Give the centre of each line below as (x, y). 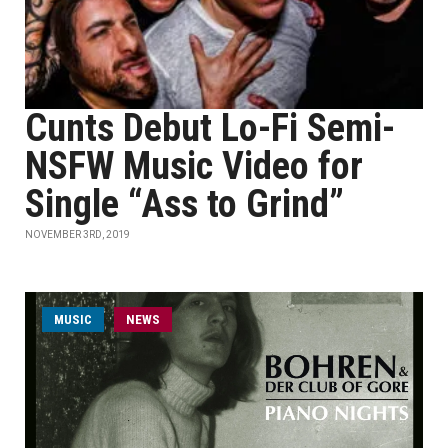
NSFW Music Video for (194, 166)
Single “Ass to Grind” (184, 204)
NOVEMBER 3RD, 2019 (77, 234)
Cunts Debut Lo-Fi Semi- (210, 128)
